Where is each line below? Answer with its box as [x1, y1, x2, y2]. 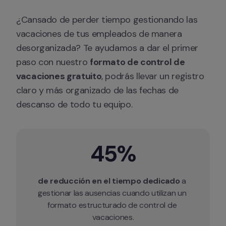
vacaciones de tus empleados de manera [16, 28, 182, 40]
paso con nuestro [16, 56, 90, 68]
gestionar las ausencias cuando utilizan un [37, 188, 187, 198]
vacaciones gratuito [16, 70, 102, 82]
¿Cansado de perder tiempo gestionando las [16, 14, 198, 26]
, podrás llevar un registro [101, 70, 204, 82]
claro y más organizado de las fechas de [16, 84, 179, 96]
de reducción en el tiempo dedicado [38, 176, 180, 186]
